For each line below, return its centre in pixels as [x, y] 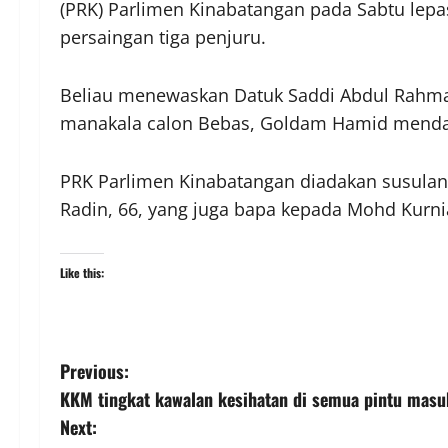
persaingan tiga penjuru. [163, 36]
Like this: [82, 272]
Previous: [94, 370]
